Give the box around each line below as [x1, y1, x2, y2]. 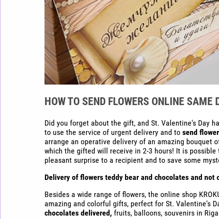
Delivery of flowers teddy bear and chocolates [44, 172, 189, 182]
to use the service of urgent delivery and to [44, 127, 182, 137]
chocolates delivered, [44, 208, 112, 218]
